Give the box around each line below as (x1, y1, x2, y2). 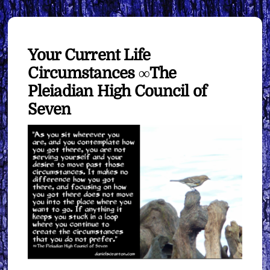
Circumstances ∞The (28, 64, 177, 82)
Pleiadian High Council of (28, 82, 207, 100)
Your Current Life (28, 46, 151, 64)
